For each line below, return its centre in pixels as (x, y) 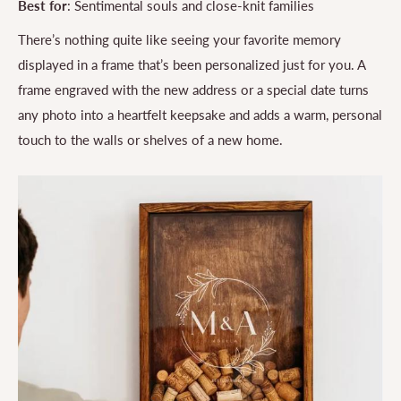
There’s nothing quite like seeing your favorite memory (179, 40)
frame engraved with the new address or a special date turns (193, 90)
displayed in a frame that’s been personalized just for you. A (192, 65)
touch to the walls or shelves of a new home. (150, 140)
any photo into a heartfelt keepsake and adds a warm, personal (200, 115)
